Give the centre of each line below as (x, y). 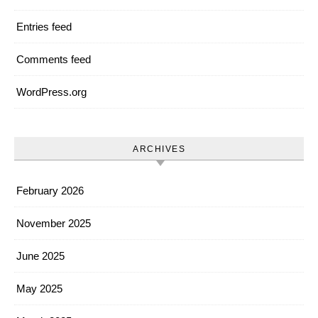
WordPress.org (51, 92)
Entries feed (44, 27)
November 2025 (54, 224)
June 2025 (40, 256)
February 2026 (50, 191)
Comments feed (54, 60)
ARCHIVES (159, 149)
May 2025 (39, 289)
